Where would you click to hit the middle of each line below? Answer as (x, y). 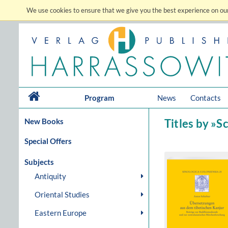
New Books (44, 121)
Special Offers (48, 141)
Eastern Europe (61, 213)
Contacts (206, 98)
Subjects (39, 162)
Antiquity (50, 176)
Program (99, 98)
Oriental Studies (62, 194)
